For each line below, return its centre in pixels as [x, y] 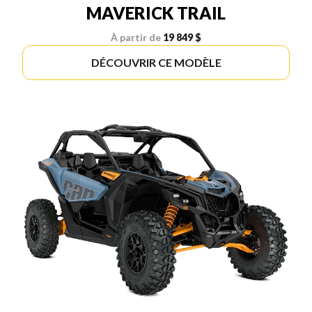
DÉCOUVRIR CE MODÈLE [156, 63]
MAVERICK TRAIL [156, 13]
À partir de [136, 38]
